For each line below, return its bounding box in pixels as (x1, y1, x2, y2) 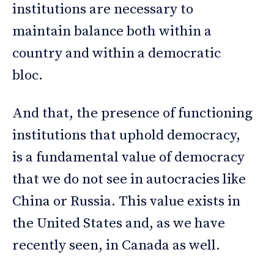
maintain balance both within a (12, 23, 212, 41)
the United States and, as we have (12, 215, 225, 233)
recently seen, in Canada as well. (12, 237, 220, 255)
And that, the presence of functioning (12, 105, 253, 123)
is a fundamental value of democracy (12, 149, 245, 167)
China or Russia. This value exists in (12, 193, 240, 211)
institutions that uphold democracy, (12, 127, 240, 145)
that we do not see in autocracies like (12, 171, 246, 189)
